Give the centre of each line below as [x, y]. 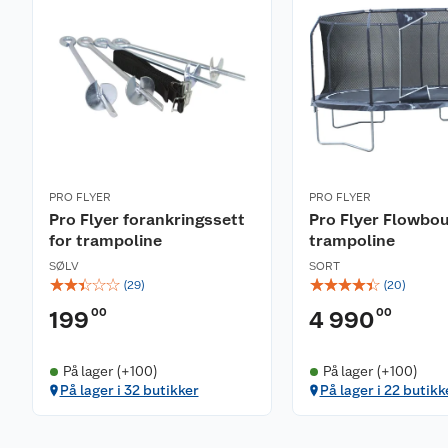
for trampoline [105, 240]
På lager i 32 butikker [129, 390]
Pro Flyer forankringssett [147, 219]
